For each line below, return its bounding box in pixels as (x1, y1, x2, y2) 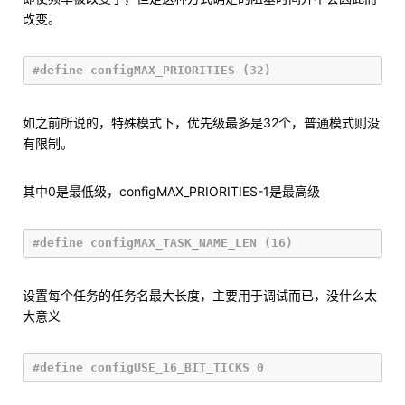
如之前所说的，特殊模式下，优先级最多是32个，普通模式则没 (23, 115, 380, 130)
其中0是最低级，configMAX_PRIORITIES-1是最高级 (23, 184, 320, 199)
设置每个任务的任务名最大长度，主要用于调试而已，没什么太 (23, 287, 377, 303)
